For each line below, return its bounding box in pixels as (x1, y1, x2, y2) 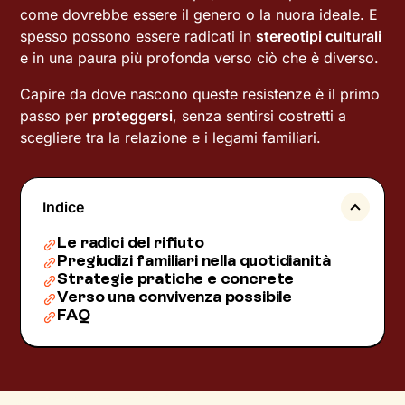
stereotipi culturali (256, 27, 382, 45)
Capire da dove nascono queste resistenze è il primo (20, 85, 381, 103)
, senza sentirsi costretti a (173, 107, 347, 125)
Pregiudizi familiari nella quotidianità (57, 250, 331, 270)
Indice (42, 198, 85, 216)
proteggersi (92, 107, 174, 125)
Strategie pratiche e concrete (57, 268, 295, 288)
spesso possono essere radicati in (20, 27, 257, 45)
